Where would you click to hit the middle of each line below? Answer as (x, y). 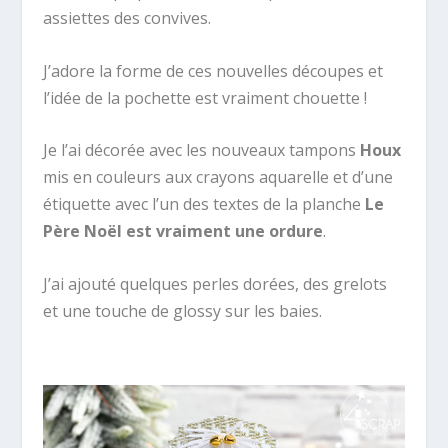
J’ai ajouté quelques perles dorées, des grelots (214, 283)
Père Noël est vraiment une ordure (182, 231)
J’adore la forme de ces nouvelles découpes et (212, 70)
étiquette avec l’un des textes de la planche (203, 204)
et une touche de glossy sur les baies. (182, 310)
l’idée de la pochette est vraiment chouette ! (204, 97)
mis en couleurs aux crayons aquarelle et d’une (217, 177)
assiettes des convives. (126, 17)
